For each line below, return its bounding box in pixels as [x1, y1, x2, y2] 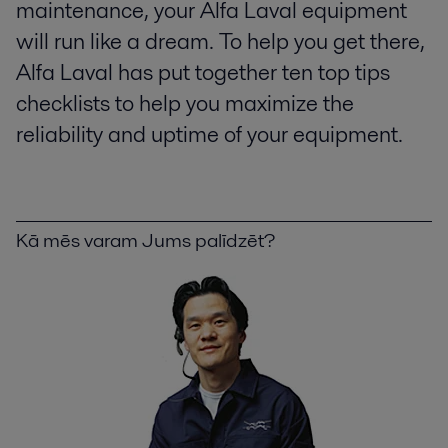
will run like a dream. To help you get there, [16, 25, 425, 58]
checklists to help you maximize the [16, 87, 354, 120]
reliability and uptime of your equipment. [16, 118, 403, 151]
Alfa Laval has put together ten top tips [16, 56, 390, 89]
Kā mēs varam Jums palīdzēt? [16, 225, 275, 254]
